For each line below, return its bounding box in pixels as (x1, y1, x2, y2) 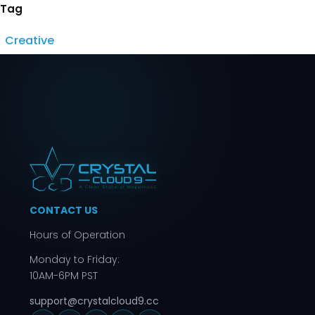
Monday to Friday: (30, 252, 120, 266)
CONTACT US (30, 202, 98, 217)
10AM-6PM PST (30, 268, 98, 283)
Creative (5, 32, 54, 49)
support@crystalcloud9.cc (30, 293, 159, 308)
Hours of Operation (30, 227, 125, 242)
